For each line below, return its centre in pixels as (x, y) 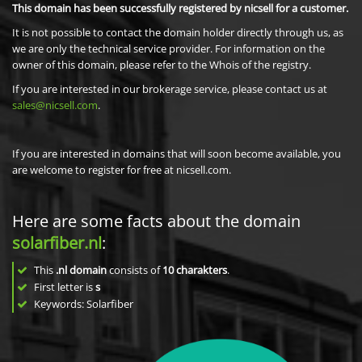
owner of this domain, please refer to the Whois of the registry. (162, 65)
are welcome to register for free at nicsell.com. (122, 170)
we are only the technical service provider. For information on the (168, 48)
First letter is (63, 287)
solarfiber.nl (57, 243)
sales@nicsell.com (55, 105)
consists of (135, 270)
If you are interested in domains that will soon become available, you (177, 154)
